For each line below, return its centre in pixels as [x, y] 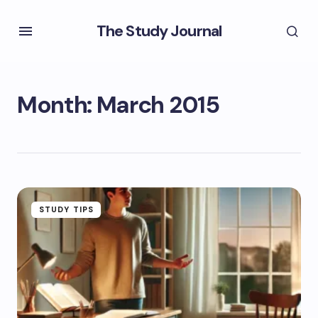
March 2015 [158, 105]
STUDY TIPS [66, 209]
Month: [57, 105]
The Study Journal [159, 31]
